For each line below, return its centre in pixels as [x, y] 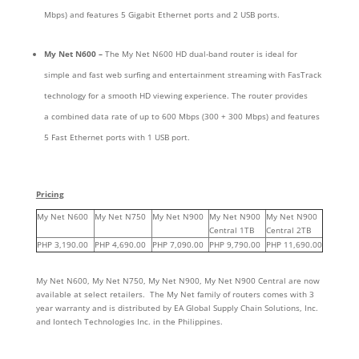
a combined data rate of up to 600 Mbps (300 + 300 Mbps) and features [182, 117]
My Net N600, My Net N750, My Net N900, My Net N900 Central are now [177, 281]
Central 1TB [231, 230]
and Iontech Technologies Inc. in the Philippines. [129, 322]
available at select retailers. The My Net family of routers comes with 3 [175, 294]
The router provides [269, 96]
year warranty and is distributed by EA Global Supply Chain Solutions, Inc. [177, 308]
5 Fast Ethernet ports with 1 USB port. [120, 137]
